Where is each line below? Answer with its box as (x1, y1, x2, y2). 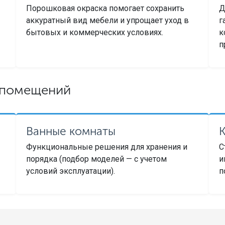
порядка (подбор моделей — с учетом (26, 154, 167, 164)
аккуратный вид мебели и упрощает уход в (26, 15, 189, 25)
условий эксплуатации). (26, 166, 116, 176)
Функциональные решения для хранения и (26, 142, 188, 152)
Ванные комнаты (26, 124, 116, 138)
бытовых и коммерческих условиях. (26, 27, 164, 37)
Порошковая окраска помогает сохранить (26, 3, 185, 13)
